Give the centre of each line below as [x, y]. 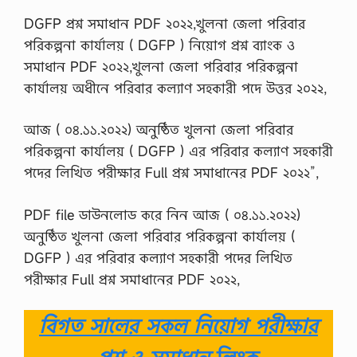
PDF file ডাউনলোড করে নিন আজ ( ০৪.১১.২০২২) [162, 214]
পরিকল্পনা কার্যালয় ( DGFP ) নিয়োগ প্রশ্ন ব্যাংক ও [159, 45]
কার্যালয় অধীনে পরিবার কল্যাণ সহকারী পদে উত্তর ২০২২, [175, 88]
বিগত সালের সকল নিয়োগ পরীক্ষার [178, 326]
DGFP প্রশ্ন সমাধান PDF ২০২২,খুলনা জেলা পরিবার [165, 23]
